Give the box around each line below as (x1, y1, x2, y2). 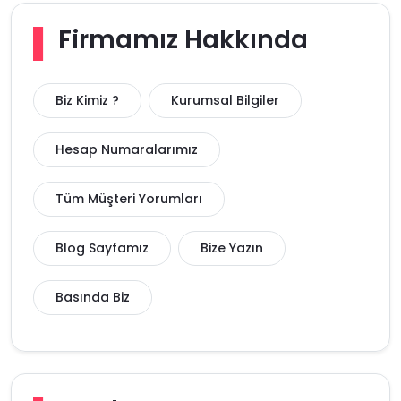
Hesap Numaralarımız (55, 141, 198, 158)
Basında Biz (55, 288, 130, 306)
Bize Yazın (200, 239, 263, 257)
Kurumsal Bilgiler (171, 91, 279, 109)
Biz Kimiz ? (55, 91, 119, 109)
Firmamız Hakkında (58, 22, 308, 57)
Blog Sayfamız (55, 239, 149, 257)
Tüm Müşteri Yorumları (55, 190, 202, 208)
